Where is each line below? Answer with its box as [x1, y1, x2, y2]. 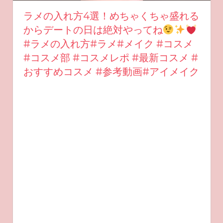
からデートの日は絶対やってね [23, 24, 163, 36]
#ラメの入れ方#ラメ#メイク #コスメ [23, 38, 193, 50]
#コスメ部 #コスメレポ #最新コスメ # [23, 52, 198, 64]
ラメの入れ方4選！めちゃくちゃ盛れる [23, 10, 199, 22]
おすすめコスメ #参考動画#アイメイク [23, 66, 199, 78]
